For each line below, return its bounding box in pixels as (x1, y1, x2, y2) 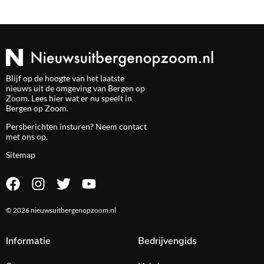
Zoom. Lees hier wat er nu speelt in (6, 93, 132, 103)
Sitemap (6, 150, 35, 160)
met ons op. (6, 131, 48, 141)
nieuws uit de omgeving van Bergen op (6, 82, 145, 93)
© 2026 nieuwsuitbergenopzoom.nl (6, 205, 116, 214)
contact (119, 121, 147, 131)
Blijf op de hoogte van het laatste (6, 72, 124, 83)
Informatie (6, 235, 51, 248)
